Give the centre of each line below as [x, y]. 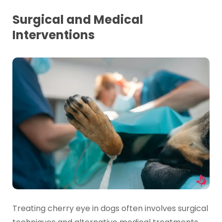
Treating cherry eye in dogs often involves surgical [110, 209]
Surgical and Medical [78, 20]
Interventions [53, 35]
